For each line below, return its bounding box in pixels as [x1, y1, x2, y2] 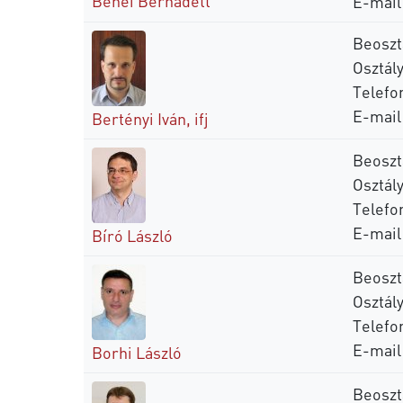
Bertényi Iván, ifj [92, 107, 209, 129]
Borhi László [92, 341, 182, 363]
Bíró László [92, 224, 173, 246]
